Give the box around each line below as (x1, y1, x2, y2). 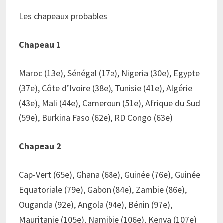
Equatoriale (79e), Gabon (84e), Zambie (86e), (18, 183, 187, 195)
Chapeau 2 (18, 140, 61, 152)
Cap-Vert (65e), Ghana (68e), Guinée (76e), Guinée (18, 168, 200, 180)
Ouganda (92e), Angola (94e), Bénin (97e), (18, 198, 172, 210)
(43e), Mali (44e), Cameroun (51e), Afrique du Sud (18, 97, 200, 109)
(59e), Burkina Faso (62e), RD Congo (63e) (18, 111, 173, 123)
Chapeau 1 (18, 38, 61, 50)
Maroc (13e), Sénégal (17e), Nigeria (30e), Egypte (18, 67, 200, 79)
